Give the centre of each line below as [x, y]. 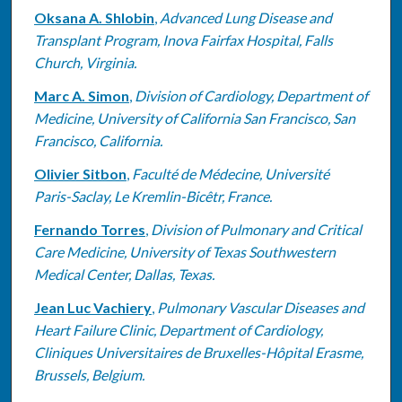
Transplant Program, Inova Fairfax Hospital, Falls [183, 39]
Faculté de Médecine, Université [230, 173]
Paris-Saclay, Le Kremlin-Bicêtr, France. [153, 196]
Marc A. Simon [81, 95]
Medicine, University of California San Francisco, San [194, 118]
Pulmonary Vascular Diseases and [260, 307]
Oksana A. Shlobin [94, 17]
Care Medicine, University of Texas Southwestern [184, 251]
